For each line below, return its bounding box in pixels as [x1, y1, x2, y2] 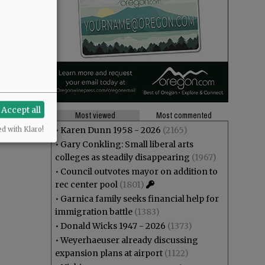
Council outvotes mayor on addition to [60, 166, 218, 177]
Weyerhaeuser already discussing [60, 235, 198, 245]
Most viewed [75, 110, 115, 121]
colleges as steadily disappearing [55, 152, 190, 163]
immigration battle [55, 206, 132, 217]
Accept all [1, 104, 41, 115]
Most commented [156, 110, 212, 121]
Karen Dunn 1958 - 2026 [60, 125, 161, 135]
